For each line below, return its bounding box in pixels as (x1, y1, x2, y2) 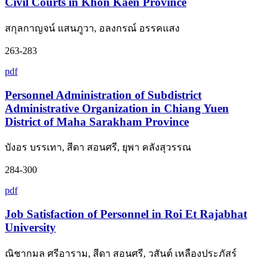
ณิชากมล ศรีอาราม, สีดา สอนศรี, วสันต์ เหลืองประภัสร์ (5, 248, 237, 259)
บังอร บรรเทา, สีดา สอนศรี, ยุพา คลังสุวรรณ (5, 142, 191, 153)
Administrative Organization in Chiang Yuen (5, 101, 229, 115)
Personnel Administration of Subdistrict (5, 88, 202, 101)
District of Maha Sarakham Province (5, 115, 189, 128)
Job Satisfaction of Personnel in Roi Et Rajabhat (5, 208, 247, 220)
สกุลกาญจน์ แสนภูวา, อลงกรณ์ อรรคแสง (5, 22, 180, 33)
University (5, 221, 56, 234)
